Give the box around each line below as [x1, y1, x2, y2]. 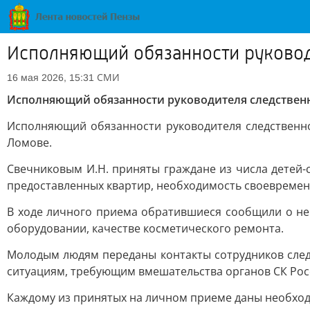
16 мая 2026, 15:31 [7, 72, 94, 83]
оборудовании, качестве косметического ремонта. [7, 221, 284, 236]
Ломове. [7, 135, 52, 150]
